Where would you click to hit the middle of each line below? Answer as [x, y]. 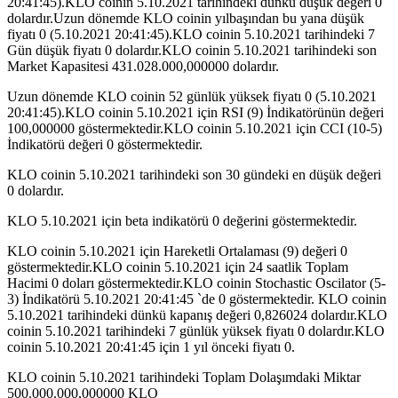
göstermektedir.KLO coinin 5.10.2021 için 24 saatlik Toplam [178, 267]
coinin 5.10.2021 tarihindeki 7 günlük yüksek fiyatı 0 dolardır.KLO [196, 331]
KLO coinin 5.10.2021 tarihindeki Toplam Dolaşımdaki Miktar [184, 378]
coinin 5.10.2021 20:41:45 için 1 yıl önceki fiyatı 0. [151, 347]
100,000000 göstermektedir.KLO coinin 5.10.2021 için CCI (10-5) [195, 129]
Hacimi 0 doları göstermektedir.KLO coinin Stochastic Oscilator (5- [196, 283]
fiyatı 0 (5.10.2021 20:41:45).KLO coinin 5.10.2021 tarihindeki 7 [191, 35]
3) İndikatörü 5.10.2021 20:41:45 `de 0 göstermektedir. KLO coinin [197, 299]
